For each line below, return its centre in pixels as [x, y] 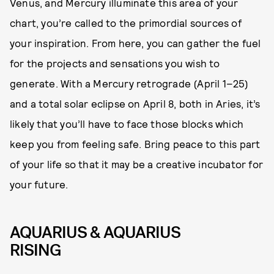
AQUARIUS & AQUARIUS [95, 232]
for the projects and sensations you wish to [115, 63]
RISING [35, 250]
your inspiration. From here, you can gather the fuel [135, 43]
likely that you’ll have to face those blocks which [127, 123]
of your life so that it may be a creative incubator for [137, 164]
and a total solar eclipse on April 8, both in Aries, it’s [135, 103]
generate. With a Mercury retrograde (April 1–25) [129, 83]
